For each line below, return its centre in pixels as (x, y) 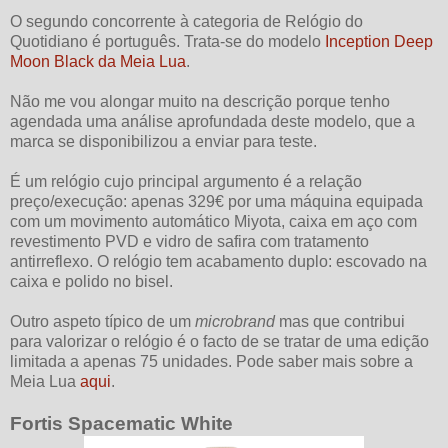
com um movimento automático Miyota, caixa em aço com (213, 222)
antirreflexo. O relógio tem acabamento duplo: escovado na (218, 262)
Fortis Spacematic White (121, 424)
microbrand (235, 322)
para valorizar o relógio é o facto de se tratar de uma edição (219, 342)
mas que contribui (340, 322)
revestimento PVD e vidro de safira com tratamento (189, 242)
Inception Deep (379, 42)
